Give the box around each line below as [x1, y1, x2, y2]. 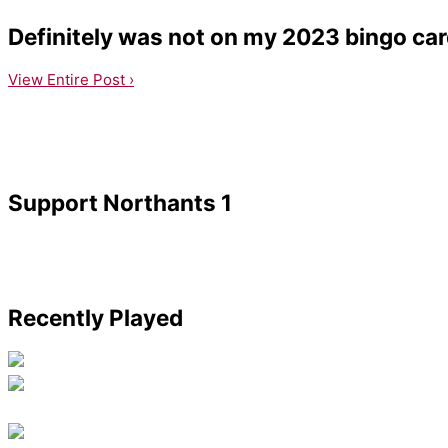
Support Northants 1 [8, 189, 232, 217]
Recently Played [8, 303, 183, 331]
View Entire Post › [8, 69, 134, 89]
